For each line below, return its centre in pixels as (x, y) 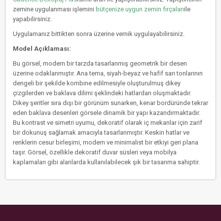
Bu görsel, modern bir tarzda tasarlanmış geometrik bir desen (100, 64)
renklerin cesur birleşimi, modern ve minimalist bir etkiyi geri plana (106, 143)
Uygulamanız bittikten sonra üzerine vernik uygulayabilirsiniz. (99, 34)
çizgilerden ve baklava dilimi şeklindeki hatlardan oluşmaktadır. (102, 93)
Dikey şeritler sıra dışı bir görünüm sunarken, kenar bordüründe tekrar (110, 103)
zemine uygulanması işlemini (54, 9)
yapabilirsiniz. (32, 19)
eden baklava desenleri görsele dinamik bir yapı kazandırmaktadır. (107, 113)
